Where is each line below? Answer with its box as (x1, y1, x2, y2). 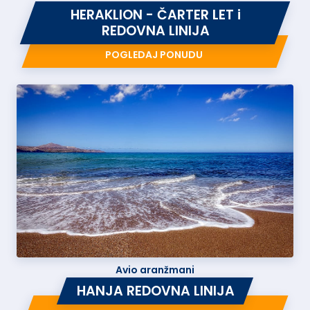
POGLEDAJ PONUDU (104, 47, 203, 62)
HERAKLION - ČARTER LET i (71, 6, 241, 24)
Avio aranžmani (116, 262, 194, 277)
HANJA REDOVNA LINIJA (77, 281, 235, 300)
